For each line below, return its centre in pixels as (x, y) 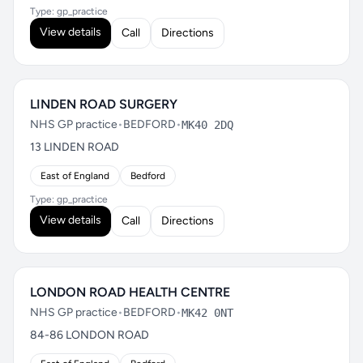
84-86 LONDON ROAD (90, 335)
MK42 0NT (207, 313)
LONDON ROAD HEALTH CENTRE (130, 292)
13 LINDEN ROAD (75, 147)
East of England (75, 176)
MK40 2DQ (207, 125)
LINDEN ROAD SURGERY (104, 104)
